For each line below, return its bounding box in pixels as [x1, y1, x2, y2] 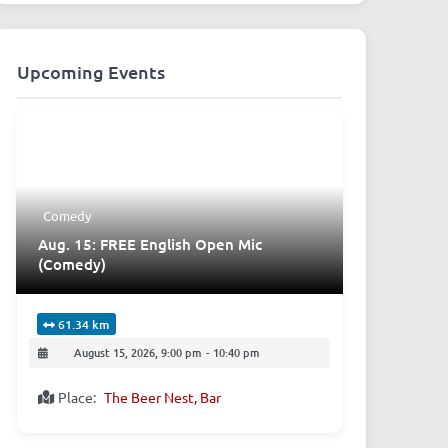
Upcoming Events [16, 60, 165, 84]
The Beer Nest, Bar [104, 387, 222, 406]
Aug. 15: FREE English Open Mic [37, 233, 262, 254]
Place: [57, 387, 99, 406]
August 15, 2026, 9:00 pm [73, 344, 202, 362]
